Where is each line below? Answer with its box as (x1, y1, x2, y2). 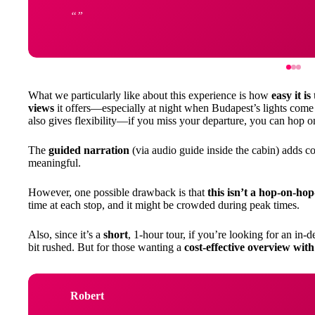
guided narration (49, 144, 129, 156)
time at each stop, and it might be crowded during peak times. (28, 199, 300, 211)
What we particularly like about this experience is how (28, 89, 271, 101)
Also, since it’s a (28, 229, 103, 240)
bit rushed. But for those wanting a (28, 241, 184, 253)
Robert (70, 289, 104, 302)
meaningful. (28, 157, 81, 169)
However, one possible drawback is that (28, 186, 207, 198)
